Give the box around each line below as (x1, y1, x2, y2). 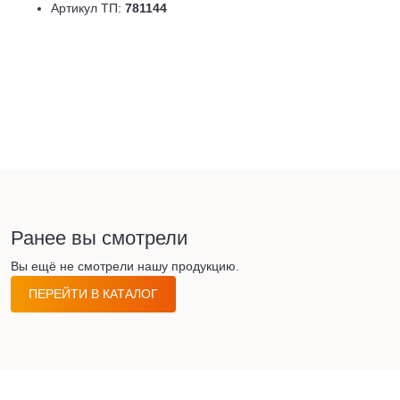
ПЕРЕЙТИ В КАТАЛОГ (29, 287, 158, 302)
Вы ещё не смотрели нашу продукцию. (11, 259, 239, 274)
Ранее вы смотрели (11, 227, 187, 250)
